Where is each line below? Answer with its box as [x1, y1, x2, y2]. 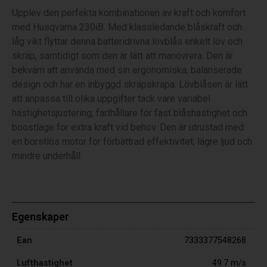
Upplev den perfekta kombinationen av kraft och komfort [12, 7, 246, 19]
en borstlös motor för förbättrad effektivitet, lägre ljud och [12, 136, 252, 148]
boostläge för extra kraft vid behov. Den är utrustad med [12, 122, 244, 133]
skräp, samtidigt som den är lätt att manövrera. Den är [12, 50, 233, 62]
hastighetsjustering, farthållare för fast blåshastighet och [12, 107, 247, 119]
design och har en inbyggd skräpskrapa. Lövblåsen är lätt [12, 79, 248, 91]
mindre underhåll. [12, 150, 82, 162]
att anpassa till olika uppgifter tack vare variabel [12, 93, 210, 105]
